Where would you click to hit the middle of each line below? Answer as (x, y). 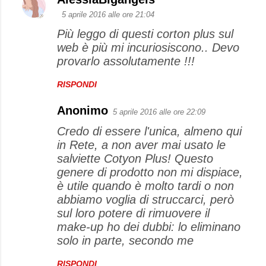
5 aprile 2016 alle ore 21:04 (108, 14)
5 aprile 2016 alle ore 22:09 (159, 112)
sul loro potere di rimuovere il (133, 213)
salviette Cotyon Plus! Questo (135, 158)
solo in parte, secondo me (125, 240)
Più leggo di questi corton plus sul (145, 34)
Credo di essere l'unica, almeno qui (149, 131)
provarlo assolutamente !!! (126, 61)
